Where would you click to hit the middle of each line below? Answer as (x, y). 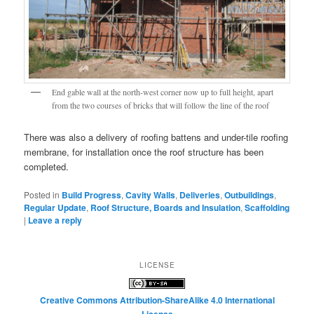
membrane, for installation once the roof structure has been (144, 151)
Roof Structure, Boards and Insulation (166, 207)
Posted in (42, 194)
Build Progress (92, 194)
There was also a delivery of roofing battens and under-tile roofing (156, 137)
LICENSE (157, 265)
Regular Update (55, 207)
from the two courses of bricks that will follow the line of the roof (161, 105)
